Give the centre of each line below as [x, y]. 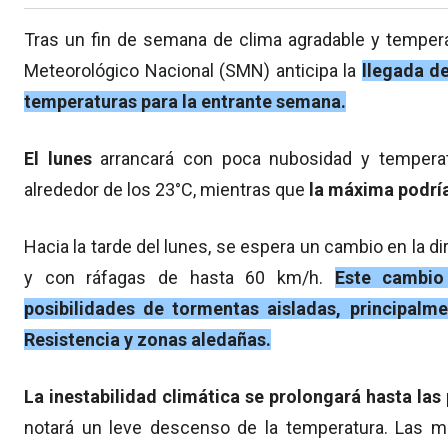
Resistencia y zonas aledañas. [147, 339]
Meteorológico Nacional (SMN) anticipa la [193, 70]
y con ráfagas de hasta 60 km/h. [179, 277]
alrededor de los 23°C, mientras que [166, 189]
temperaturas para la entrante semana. [185, 101]
